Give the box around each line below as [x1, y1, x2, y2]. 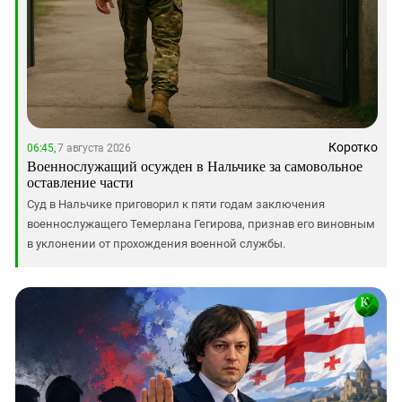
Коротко [328, 139, 378, 154]
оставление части [27, 171, 134, 191]
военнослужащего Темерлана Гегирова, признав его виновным [27, 216, 375, 231]
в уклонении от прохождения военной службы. [27, 236, 285, 250]
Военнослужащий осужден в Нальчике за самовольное [27, 155, 363, 175]
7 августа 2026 [55, 141, 131, 154]
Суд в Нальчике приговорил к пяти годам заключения [27, 197, 325, 211]
